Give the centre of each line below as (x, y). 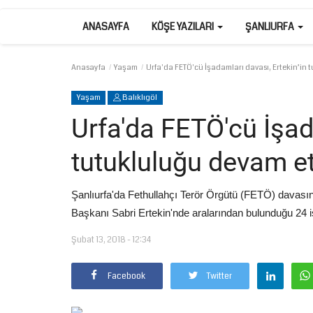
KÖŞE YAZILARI (184, 27)
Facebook (126, 276)
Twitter (219, 276)
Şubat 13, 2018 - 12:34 (111, 240)
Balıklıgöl (139, 97)
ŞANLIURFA (271, 27)
